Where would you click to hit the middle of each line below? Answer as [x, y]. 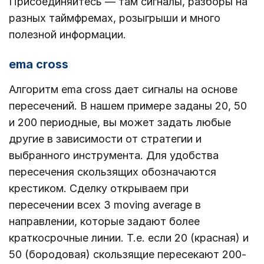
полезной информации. [67, 35]
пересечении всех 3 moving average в [105, 205]
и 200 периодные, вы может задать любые [120, 123]
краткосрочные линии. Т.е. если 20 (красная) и [129, 238]
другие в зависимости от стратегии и [105, 139]
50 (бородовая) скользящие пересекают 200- [128, 255]
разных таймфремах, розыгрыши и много [115, 18]
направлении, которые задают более [104, 222]
